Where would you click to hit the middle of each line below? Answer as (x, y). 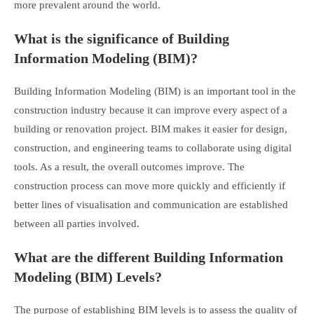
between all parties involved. (80, 223)
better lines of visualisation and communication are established (151, 204)
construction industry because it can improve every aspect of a (151, 110)
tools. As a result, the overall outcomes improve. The (129, 166)
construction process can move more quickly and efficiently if (150, 185)
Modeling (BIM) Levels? (88, 277)
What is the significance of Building (122, 38)
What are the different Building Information (149, 257)
